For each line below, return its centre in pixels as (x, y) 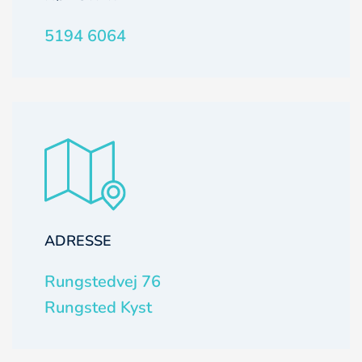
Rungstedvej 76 (103, 281)
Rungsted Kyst (98, 307)
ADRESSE (78, 240)
